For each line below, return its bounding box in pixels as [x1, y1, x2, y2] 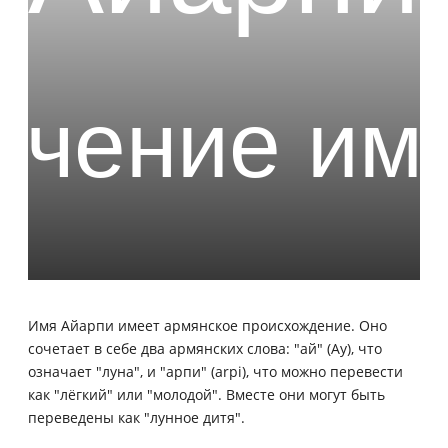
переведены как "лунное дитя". [28, 407, 245, 427]
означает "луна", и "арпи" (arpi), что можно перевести [28, 361, 403, 381]
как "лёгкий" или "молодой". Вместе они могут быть [28, 384, 385, 404]
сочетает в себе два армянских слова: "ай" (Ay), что [28, 338, 382, 358]
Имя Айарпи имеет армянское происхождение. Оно [28, 315, 387, 335]
